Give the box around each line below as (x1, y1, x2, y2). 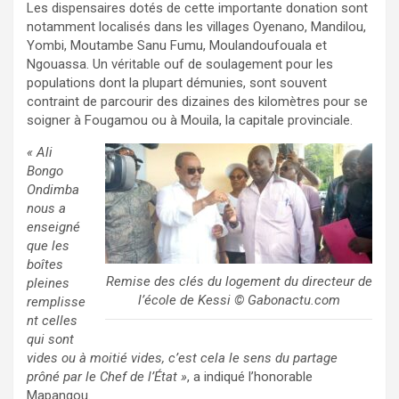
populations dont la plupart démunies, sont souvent (27, 75, 327, 92)
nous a (27, 200, 66, 217)
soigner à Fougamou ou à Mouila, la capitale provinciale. (27, 112, 353, 129)
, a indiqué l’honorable (187, 369, 313, 386)
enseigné (27, 219, 80, 236)
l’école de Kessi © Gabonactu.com (137, 292, 340, 309)
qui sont (27, 331, 74, 348)
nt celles (27, 313, 77, 330)
